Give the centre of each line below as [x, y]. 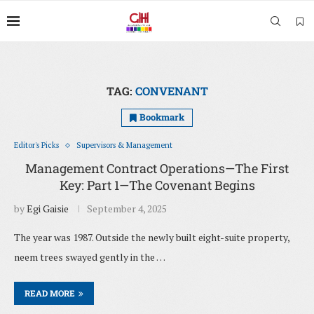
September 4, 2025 [127, 209]
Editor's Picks [36, 145]
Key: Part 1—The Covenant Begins [157, 185]
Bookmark [162, 117]
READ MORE [50, 293]
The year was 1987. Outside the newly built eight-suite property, [152, 238]
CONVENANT [171, 91]
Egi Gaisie [48, 209]
